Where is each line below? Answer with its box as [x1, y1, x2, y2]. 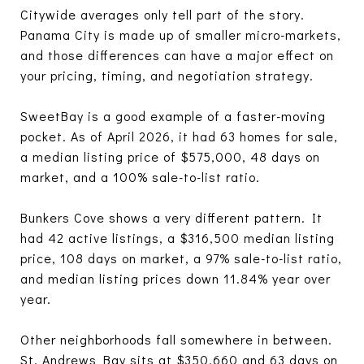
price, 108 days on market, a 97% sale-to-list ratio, [20, 249, 342, 266]
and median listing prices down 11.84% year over [20, 269, 331, 287]
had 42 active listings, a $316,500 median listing [20, 228, 335, 246]
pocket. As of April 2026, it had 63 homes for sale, [20, 127, 338, 145]
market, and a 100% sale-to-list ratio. [20, 167, 260, 185]
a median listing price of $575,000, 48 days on [20, 147, 320, 165]
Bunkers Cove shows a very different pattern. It [20, 208, 323, 226]
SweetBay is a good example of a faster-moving [20, 106, 326, 124]
